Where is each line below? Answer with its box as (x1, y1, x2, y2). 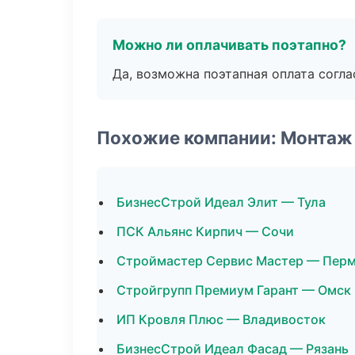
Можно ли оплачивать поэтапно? (113, 36, 346, 53)
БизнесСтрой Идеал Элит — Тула (116, 194, 326, 210)
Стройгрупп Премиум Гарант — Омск (116, 282, 351, 298)
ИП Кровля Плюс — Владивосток (116, 311, 326, 327)
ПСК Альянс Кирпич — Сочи (116, 223, 294, 239)
